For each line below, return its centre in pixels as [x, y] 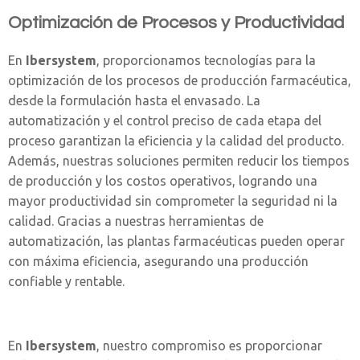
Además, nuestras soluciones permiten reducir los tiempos [179, 161]
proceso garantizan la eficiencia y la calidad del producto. [176, 141]
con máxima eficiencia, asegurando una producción [158, 261]
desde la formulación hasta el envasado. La [134, 100]
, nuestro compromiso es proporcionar [209, 346]
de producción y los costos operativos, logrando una [163, 181]
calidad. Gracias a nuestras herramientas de [136, 221]
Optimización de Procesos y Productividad [176, 23]
